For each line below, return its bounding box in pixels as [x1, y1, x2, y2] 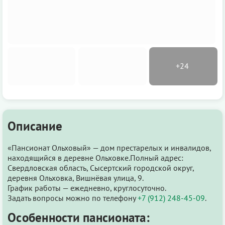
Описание [8, 118, 62, 134]
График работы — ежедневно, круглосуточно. [8, 182, 166, 193]
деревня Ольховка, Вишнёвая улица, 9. [8, 172, 144, 183]
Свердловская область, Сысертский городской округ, [8, 162, 194, 173]
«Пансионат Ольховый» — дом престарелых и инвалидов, [8, 142, 211, 153]
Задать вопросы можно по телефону [8, 192, 138, 203]
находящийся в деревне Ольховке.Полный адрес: [8, 152, 183, 163]
